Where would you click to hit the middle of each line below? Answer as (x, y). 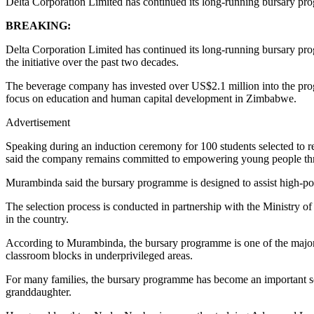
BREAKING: (38, 25)
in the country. (37, 219)
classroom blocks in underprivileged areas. (99, 255)
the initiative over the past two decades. (92, 62)
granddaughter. (39, 292)
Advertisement (38, 122)
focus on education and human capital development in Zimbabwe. (151, 98)
